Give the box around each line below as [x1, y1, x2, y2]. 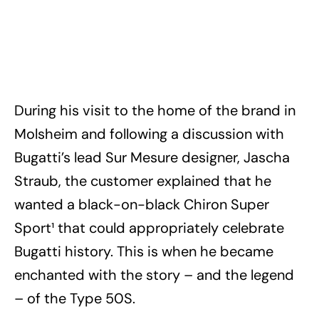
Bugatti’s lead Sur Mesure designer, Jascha [14, 147, 290, 167]
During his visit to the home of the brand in [14, 100, 296, 120]
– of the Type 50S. [14, 288, 135, 308]
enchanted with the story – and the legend [14, 265, 294, 284]
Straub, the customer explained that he [14, 171, 271, 190]
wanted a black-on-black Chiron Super [14, 194, 269, 214]
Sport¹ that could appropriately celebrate [14, 218, 284, 237]
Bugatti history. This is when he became [14, 241, 273, 261]
